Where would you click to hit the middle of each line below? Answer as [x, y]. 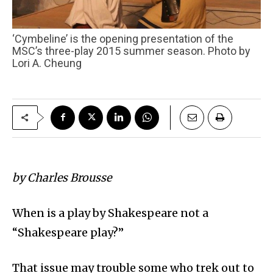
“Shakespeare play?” [68, 232]
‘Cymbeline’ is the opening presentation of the [17, 38]
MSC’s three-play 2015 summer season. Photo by [131, 51]
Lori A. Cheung [47, 63]
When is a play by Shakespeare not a [110, 213]
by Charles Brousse [62, 177]
